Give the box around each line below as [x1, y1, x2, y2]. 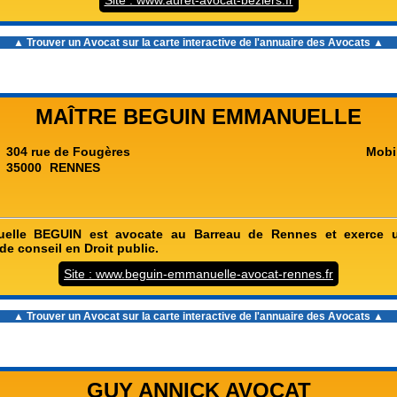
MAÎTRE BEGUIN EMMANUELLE [35, 105, 362, 128]
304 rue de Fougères [6, 144, 130, 159]
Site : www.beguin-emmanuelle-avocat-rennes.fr [64, 267, 333, 281]
